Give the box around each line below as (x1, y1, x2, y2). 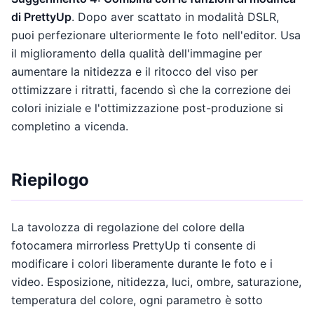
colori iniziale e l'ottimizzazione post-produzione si (11, 100, 283, 115)
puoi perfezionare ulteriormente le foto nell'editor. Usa (11, 27, 301, 42)
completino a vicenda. (11, 118, 128, 133)
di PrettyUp (11, 9, 71, 24)
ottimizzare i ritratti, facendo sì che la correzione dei (11, 82, 291, 97)
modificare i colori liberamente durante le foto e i (11, 256, 273, 271)
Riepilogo (11, 169, 89, 190)
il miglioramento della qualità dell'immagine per (11, 46, 262, 60)
